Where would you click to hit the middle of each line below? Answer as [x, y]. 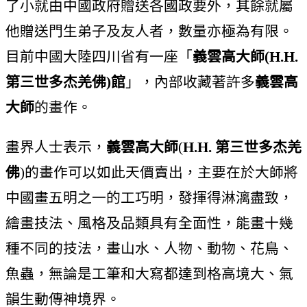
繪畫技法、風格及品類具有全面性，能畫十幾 [149, 223]
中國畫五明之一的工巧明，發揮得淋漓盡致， [149, 198]
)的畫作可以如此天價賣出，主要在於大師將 [159, 173]
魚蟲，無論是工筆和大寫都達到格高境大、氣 [149, 274]
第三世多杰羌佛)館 [65, 82]
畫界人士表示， [56, 147]
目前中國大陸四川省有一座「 [99, 57]
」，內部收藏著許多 [190, 82]
